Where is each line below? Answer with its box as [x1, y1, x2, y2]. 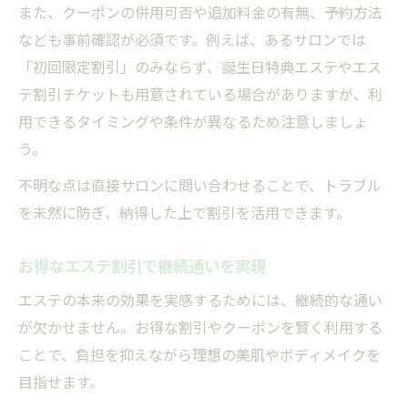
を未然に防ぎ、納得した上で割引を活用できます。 [18, 200, 351, 223]
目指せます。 [18, 370, 104, 393]
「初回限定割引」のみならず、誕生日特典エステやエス [18, 55, 382, 77]
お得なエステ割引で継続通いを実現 [18, 252, 266, 277]
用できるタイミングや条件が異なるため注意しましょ [18, 109, 368, 132]
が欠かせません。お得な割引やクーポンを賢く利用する [18, 315, 382, 338]
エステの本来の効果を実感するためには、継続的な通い [18, 288, 382, 311]
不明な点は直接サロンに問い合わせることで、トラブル [18, 173, 382, 196]
